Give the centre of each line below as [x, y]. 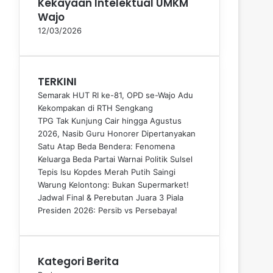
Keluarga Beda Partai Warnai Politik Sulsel [116, 159]
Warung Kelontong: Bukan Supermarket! [115, 184]
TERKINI [57, 81]
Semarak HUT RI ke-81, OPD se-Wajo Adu [115, 95]
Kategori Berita [78, 261]
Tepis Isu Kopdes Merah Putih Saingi [107, 172]
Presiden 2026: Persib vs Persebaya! [109, 210]
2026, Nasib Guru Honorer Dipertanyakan [118, 133]
